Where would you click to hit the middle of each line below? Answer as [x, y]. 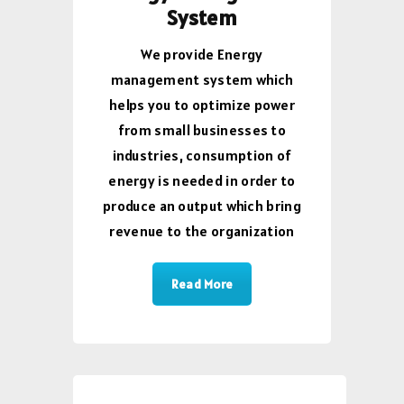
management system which [202, 79]
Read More [202, 284]
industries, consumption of [202, 155]
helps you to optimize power [202, 104]
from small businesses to [202, 129]
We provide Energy [202, 54]
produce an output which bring [202, 205]
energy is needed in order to [202, 180]
